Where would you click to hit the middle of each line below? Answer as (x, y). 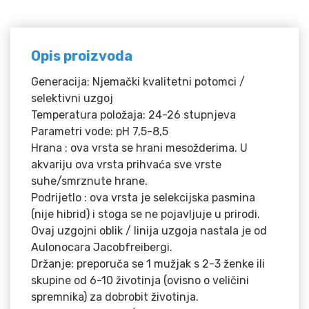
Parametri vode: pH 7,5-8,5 (100, 131)
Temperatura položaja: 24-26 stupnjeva (133, 114)
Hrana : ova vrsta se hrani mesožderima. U (139, 148)
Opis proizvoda (82, 56)
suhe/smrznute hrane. (89, 181)
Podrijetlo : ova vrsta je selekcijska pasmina (143, 197)
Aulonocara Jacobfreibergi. (102, 247)
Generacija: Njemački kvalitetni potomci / (138, 81)
